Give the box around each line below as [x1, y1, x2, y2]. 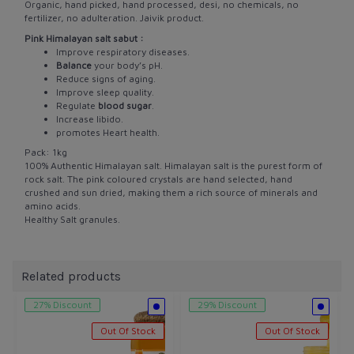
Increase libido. [56, 112, 123, 125]
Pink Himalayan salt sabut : [24, 32, 144, 44]
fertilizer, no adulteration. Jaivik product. [24, 12, 204, 24]
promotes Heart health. [56, 126, 160, 138]
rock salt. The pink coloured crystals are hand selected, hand [24, 173, 292, 185]
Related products [21, 268, 121, 284]
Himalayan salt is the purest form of [164, 160, 322, 171]
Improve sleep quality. [56, 85, 154, 98]
